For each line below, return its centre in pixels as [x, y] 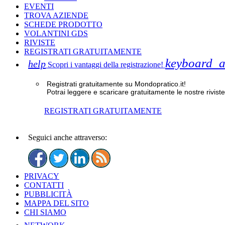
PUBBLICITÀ [48, 194]
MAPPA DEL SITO [57, 203]
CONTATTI [44, 185]
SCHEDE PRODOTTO [63, 24]
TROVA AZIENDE [56, 15]
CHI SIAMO [45, 212]
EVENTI [39, 6]
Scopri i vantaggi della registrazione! [105, 65]
